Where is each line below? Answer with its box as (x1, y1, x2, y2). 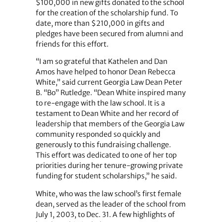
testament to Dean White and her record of (35, 109, 179, 118)
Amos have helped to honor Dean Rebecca (35, 67, 175, 77)
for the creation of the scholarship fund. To (35, 8, 178, 18)
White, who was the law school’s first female (35, 189, 181, 198)
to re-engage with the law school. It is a (35, 99, 165, 108)
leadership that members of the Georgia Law (35, 119, 184, 129)
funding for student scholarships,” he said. (35, 171, 177, 181)
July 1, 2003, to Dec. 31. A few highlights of (35, 210, 175, 219)
